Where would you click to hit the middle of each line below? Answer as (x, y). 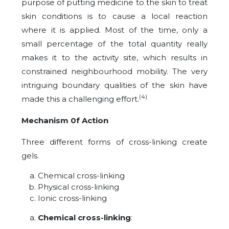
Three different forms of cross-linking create (114, 142)
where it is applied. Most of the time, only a (114, 30)
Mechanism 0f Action (65, 120)
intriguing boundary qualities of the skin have (114, 85)
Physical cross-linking (78, 187)
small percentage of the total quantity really (114, 43)
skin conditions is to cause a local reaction (114, 16)
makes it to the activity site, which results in (114, 57)
